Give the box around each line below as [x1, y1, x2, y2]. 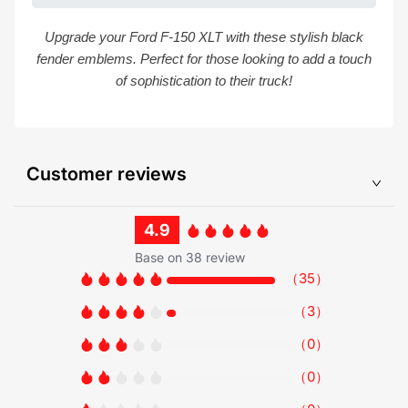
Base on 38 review [135, 249, 245, 265]
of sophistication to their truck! [116, 72, 292, 88]
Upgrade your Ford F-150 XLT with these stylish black [45, 28, 363, 45]
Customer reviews [26, 163, 187, 186]
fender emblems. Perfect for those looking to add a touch [36, 50, 372, 66]
